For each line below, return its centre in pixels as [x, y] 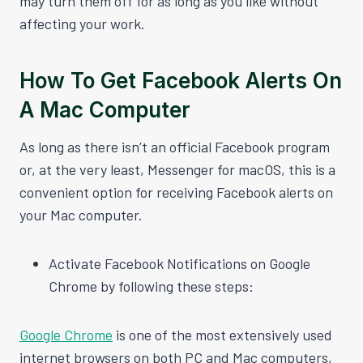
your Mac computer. [81, 214]
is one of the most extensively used [222, 334]
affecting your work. [82, 23]
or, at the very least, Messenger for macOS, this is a [177, 169]
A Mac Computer [105, 109]
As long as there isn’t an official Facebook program [175, 146]
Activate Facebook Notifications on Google [179, 263]
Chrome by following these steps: [151, 286]
